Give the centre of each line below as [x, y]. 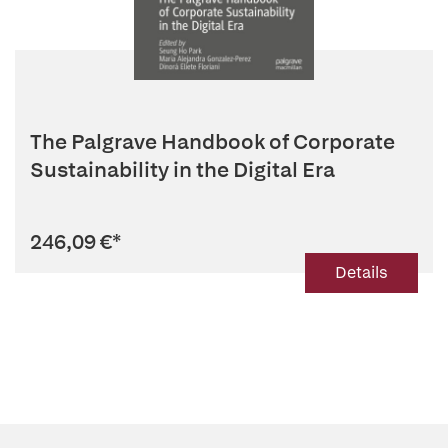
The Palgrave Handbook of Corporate [212, 141]
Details [361, 272]
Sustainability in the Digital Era [182, 169]
